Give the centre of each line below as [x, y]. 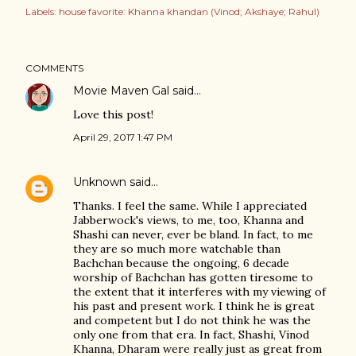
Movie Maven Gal [121, 91]
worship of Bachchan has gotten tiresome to [193, 277]
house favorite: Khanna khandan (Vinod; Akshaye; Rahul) [189, 12]
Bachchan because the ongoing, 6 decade [181, 263]
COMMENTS [54, 68]
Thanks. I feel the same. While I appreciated [190, 206]
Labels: [41, 12]
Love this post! [113, 114]
